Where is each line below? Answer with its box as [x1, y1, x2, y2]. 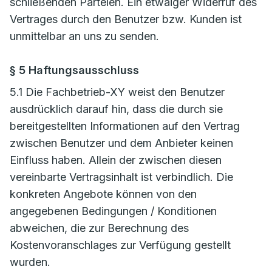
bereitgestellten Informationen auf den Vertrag [10, 120, 240, 132]
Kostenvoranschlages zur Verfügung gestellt [10, 239, 231, 251]
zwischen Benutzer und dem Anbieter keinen [10, 137, 233, 149]
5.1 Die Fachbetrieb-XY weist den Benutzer [10, 86, 225, 98]
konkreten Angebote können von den [10, 188, 197, 200]
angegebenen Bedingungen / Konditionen [10, 205, 217, 217]
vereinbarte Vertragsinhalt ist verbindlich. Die [10, 171, 233, 183]
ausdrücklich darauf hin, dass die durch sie [10, 103, 223, 115]
